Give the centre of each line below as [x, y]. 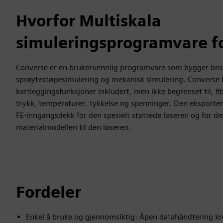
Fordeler [49, 192]
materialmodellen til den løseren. [73, 127]
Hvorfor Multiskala [89, 21]
